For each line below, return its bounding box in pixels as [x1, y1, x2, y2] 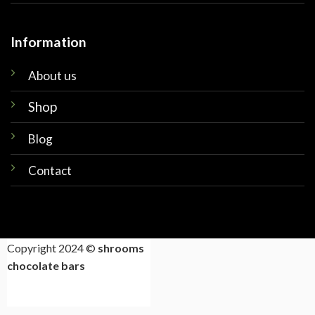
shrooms [97, 241, 144, 255]
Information [10, 34, 86, 51]
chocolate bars [6, 259, 85, 273]
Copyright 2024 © [6, 241, 98, 255]
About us [27, 67, 77, 83]
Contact [27, 162, 72, 178]
